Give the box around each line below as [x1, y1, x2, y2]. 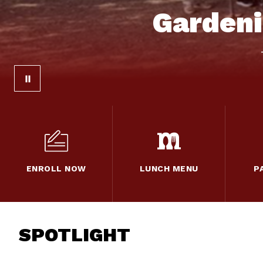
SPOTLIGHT [19, 224, 130, 247]
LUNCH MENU [139, 164, 198, 174]
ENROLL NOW [26, 164, 86, 174]
